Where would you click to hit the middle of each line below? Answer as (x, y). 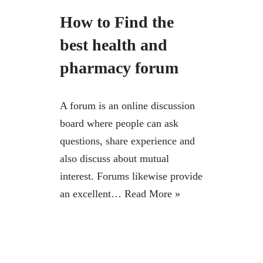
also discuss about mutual (114, 159)
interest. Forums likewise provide (131, 176)
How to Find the (117, 22)
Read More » (152, 194)
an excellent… (92, 194)
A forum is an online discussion (127, 106)
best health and (114, 45)
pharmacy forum (119, 68)
